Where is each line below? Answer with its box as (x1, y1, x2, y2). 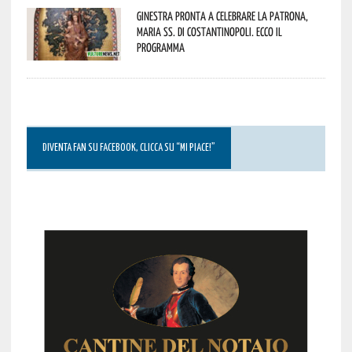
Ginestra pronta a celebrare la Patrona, (136, 8, 308, 23)
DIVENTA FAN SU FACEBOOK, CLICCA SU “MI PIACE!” (42, 142, 215, 153)
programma (136, 39, 185, 54)
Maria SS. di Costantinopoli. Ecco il (136, 24, 282, 38)
